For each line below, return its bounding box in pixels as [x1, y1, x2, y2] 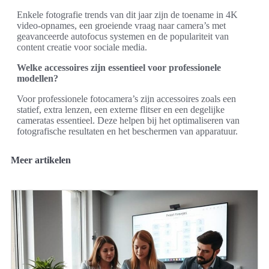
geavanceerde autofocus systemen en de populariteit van [17, 31, 229, 41]
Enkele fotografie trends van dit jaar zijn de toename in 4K [17, 10, 238, 20]
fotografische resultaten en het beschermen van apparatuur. [17, 126, 238, 136]
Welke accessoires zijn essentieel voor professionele [17, 62, 221, 73]
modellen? [17, 73, 58, 83]
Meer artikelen [11, 155, 71, 165]
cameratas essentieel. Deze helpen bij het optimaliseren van [17, 115, 240, 125]
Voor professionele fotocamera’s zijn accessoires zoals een [17, 94, 236, 104]
